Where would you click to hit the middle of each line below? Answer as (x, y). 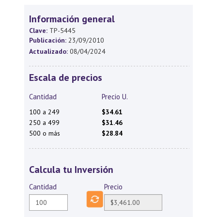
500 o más (45, 133)
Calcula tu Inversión (71, 170)
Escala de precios (66, 77)
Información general (72, 19)
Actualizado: (48, 51)
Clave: (38, 31)
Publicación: (48, 40)
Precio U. (115, 97)
